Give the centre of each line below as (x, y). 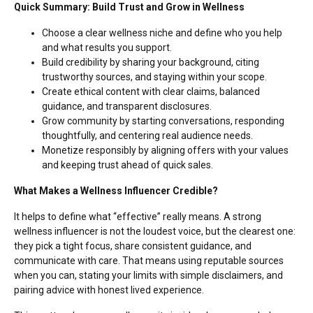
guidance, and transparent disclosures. (127, 106)
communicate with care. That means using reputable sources (149, 260)
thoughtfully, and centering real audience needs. (147, 135)
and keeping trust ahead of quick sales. (128, 165)
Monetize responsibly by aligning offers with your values (165, 150)
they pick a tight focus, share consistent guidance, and (133, 246)
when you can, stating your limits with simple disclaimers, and (148, 275)
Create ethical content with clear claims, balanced (151, 91)
